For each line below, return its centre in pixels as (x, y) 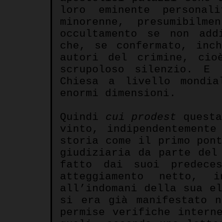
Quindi (83, 117)
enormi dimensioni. (118, 93)
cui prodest (141, 117)
